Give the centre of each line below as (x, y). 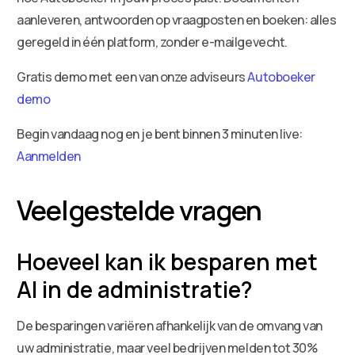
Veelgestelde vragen (139, 210)
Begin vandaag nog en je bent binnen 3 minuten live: (160, 134)
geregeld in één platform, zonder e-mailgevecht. (152, 42)
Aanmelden (49, 156)
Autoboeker (280, 76)
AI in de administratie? (135, 289)
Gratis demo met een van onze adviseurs (131, 76)
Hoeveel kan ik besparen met (168, 261)
